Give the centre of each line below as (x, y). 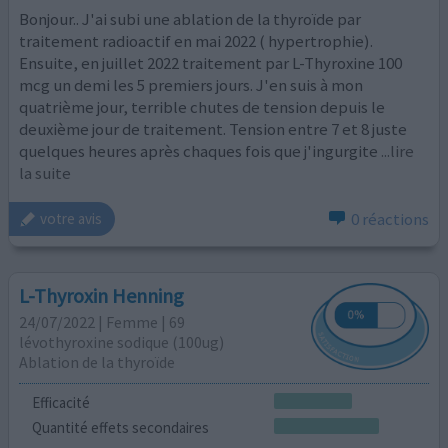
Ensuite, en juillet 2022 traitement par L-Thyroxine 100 (211, 62)
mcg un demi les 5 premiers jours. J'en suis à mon (191, 84)
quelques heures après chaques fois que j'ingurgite (199, 150)
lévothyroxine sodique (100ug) (122, 342)
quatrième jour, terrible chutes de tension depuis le (202, 106)
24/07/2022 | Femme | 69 (102, 322)
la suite (45, 172)
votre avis (71, 219)
